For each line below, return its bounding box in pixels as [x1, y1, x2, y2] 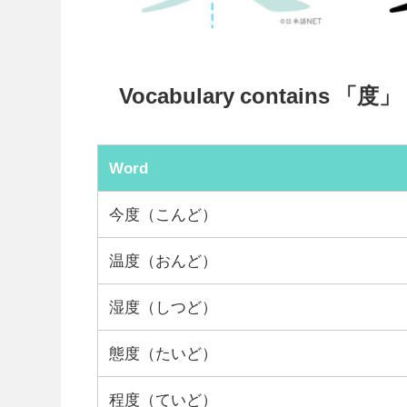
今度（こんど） [109, 205, 218, 222]
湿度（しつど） [109, 298, 218, 314]
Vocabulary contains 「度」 [119, 85, 401, 107]
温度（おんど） [109, 252, 218, 268]
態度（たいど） [109, 344, 218, 361]
